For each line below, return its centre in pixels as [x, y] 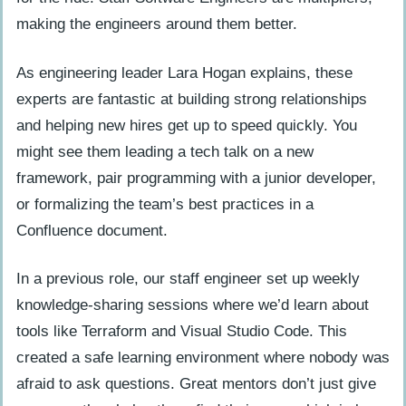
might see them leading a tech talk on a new [165, 151]
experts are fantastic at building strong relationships [192, 99]
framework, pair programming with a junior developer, [196, 178]
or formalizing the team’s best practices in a [165, 204]
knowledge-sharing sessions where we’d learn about [193, 305]
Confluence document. [92, 230]
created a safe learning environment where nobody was [203, 358]
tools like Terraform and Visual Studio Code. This [182, 332]
